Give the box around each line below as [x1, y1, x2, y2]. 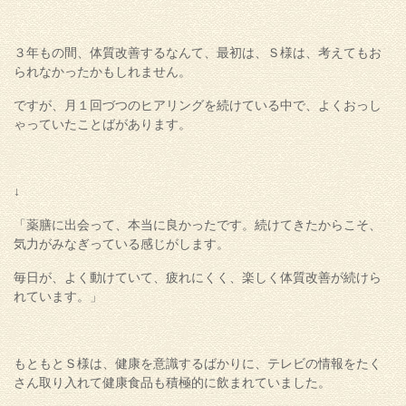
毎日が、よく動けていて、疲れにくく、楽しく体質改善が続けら [14, 270, 382, 285]
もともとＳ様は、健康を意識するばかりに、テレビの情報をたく [14, 356, 382, 372]
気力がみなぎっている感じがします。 [14, 237, 229, 252]
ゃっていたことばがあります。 [14, 117, 191, 132]
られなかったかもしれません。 [14, 64, 191, 80]
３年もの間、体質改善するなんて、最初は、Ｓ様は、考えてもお [14, 45, 382, 61]
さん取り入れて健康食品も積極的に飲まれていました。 [14, 375, 331, 391]
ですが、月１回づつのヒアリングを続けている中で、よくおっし [14, 98, 382, 113]
